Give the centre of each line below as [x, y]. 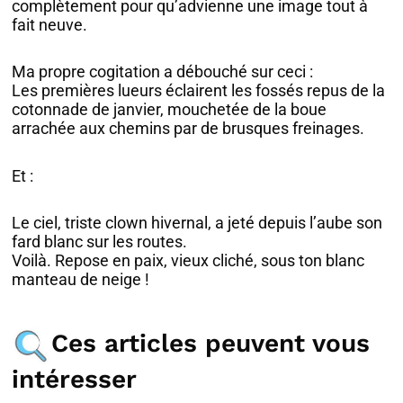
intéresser [75, 379]
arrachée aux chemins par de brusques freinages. [188, 129]
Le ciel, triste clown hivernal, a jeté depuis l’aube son [197, 223]
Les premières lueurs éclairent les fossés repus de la [199, 91]
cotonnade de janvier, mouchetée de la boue [170, 110]
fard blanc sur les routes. [100, 242]
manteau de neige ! [81, 280]
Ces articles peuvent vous [211, 343]
